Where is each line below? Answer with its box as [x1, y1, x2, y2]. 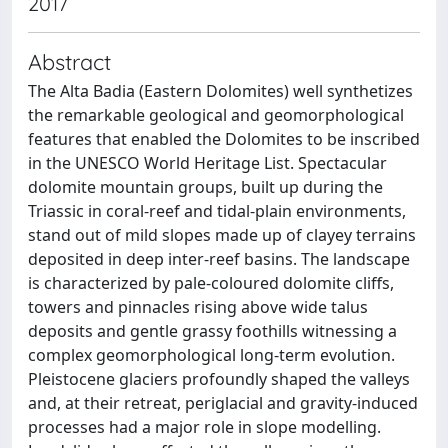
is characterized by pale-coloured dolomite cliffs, [28, 272, 394, 294]
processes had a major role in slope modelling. [28, 416, 381, 438]
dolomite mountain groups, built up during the [28, 176, 383, 198]
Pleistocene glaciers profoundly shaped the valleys [28, 368, 410, 390]
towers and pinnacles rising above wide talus [28, 296, 368, 318]
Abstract [28, 48, 111, 75]
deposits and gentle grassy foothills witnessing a [28, 320, 397, 342]
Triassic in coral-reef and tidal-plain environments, [28, 200, 406, 222]
